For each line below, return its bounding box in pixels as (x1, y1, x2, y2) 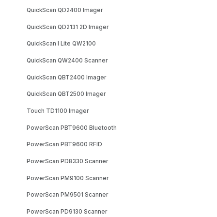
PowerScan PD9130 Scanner (27, 208, 108, 216)
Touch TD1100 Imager (27, 108, 89, 115)
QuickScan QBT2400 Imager (27, 74, 107, 81)
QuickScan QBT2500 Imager (27, 91, 106, 98)
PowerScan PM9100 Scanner (27, 174, 109, 182)
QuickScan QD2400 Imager (27, 7, 103, 14)
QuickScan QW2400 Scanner (27, 57, 108, 64)
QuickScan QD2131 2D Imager (27, 23, 109, 31)
